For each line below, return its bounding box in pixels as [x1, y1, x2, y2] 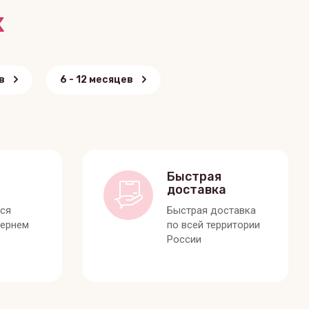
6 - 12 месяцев [60, 73, 133, 86]
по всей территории [166, 218, 260, 231]
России [166, 232, 201, 246]
